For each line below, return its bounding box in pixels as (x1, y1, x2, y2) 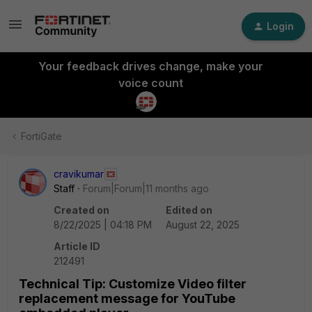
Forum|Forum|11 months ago (83, 182, 209, 194)
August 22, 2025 (166, 219, 240, 231)
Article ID (54, 240, 100, 252)
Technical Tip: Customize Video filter (19, 276, 247, 291)
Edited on (166, 204, 212, 216)
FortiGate (21, 130, 62, 142)
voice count (118, 76, 183, 90)
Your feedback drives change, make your (38, 59, 263, 73)
